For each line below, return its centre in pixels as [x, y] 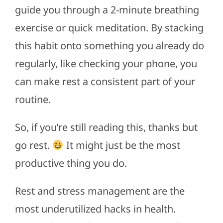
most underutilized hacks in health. [95, 209]
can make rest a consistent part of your [105, 81]
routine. [33, 99]
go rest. [33, 145]
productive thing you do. [71, 163]
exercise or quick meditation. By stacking [109, 27]
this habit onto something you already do [109, 45]
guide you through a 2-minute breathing [107, 9]
